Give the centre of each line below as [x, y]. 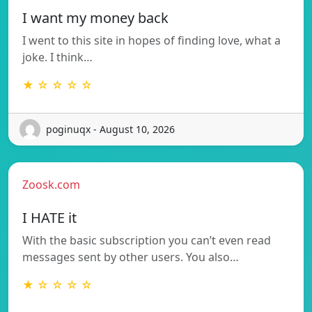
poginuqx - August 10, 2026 [110, 130]
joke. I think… [57, 57]
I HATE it [49, 217]
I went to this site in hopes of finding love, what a [151, 40]
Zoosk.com [51, 184]
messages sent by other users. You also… [131, 257]
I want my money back [95, 17]
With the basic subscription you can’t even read [147, 240]
